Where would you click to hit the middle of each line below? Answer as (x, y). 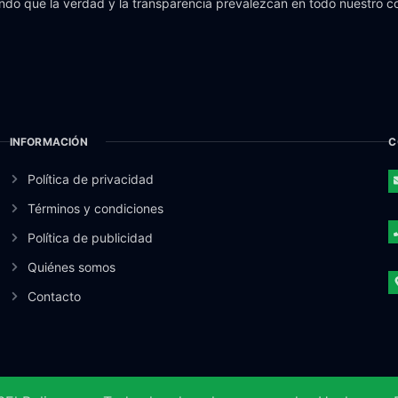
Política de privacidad (91, 179)
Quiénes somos (72, 267)
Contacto (55, 296)
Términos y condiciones (96, 208)
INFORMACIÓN (48, 141)
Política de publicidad (91, 237)
